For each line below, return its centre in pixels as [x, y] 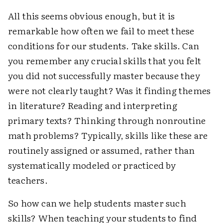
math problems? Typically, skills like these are [108, 135]
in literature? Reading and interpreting [93, 105]
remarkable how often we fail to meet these [101, 31]
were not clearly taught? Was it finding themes [110, 90]
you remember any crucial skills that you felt [105, 60]
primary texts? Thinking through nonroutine [107, 120]
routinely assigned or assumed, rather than [102, 150]
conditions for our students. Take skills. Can [104, 46]
